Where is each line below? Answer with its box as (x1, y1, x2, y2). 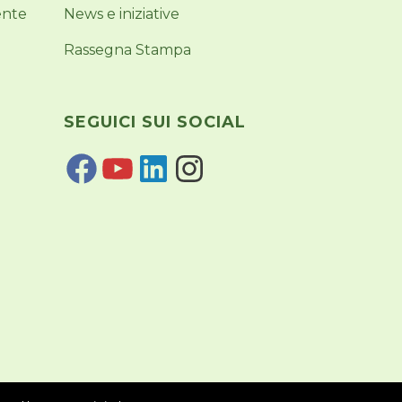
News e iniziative (64, 5, 179, 22)
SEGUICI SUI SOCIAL (64, 112, 246, 132)
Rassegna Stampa (64, 41, 191, 58)
